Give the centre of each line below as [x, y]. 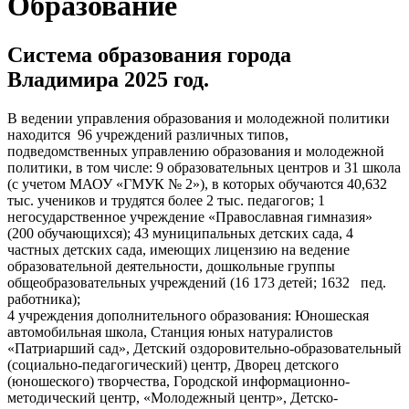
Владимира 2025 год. [108, 79]
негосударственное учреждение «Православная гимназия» [190, 216]
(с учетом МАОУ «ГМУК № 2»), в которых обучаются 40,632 [197, 184]
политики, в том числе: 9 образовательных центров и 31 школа [204, 167]
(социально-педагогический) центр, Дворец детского [173, 364]
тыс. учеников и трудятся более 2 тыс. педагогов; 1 [166, 200]
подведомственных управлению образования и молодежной [196, 151]
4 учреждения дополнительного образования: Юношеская [188, 315]
